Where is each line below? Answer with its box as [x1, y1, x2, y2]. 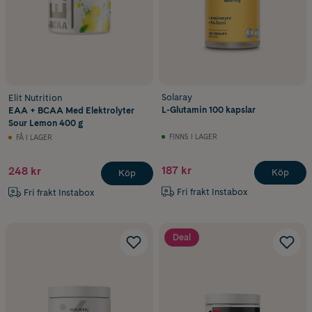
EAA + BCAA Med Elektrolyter [8, 104, 134, 116]
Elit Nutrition [8, 92, 62, 103]
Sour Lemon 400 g [8, 117, 83, 128]
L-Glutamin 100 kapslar [162, 104, 256, 115]
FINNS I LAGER [169, 132, 217, 141]
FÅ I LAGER [16, 133, 52, 142]
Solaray [162, 91, 192, 102]
